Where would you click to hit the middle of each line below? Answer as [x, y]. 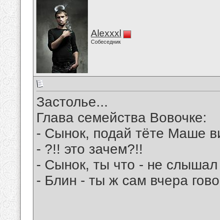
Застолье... [72, 102]
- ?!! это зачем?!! [90, 149]
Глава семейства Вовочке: [122, 118]
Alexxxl [106, 33]
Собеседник [106, 42]
